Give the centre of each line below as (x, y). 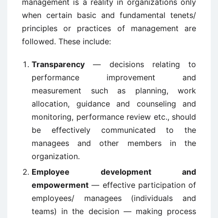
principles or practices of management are (109, 28)
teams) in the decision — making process (114, 211)
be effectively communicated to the (114, 130)
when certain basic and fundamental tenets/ (109, 15)
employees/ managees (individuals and (114, 198)
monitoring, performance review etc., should (114, 117)
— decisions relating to (140, 64)
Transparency (58, 64)
